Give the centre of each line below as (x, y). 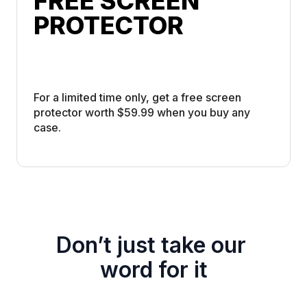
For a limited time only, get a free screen (137, 98)
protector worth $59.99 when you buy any (142, 113)
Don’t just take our (151, 245)
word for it (153, 270)
